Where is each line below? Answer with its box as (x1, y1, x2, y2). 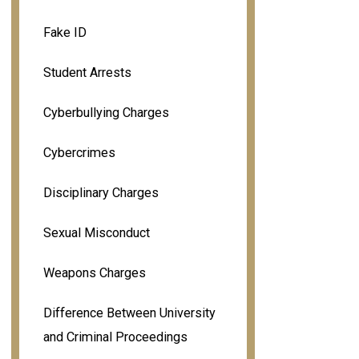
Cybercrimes (42, 144, 115, 160)
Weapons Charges (42, 264, 146, 280)
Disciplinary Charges (42, 184, 159, 200)
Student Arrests (42, 64, 131, 80)
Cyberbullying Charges (42, 104, 169, 120)
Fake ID (42, 24, 87, 40)
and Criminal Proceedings (42, 329, 188, 345)
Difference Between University (42, 305, 216, 321)
